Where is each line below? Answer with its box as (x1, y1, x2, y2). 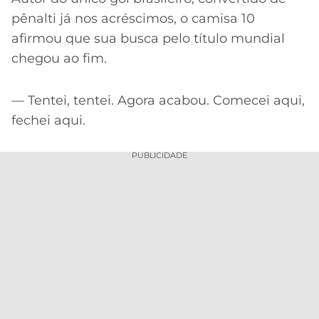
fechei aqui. (11, 112, 85, 128)
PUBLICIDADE (132, 150, 187, 161)
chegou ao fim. (11, 50, 107, 66)
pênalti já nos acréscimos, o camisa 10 (11, 10, 255, 26)
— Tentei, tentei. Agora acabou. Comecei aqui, (11, 92, 305, 108)
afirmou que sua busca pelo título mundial (11, 30, 285, 46)
